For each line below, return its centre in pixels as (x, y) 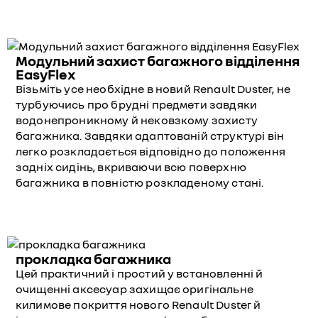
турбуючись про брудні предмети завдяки (137, 104)
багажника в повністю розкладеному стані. (140, 182)
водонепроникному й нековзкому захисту (137, 120)
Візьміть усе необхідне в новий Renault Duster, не (153, 89)
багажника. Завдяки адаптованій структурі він (150, 136)
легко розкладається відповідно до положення (150, 151)
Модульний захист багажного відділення (158, 60)
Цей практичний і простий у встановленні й (139, 273)
